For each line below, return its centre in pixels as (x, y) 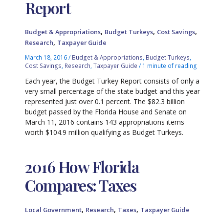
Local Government (54, 209)
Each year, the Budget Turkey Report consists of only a (112, 81)
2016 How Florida (82, 167)
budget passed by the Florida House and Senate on (106, 111)
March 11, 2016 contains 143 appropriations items (105, 122)
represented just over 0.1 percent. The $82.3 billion (105, 101)
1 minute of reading (170, 66)
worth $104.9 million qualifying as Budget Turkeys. (104, 132)
